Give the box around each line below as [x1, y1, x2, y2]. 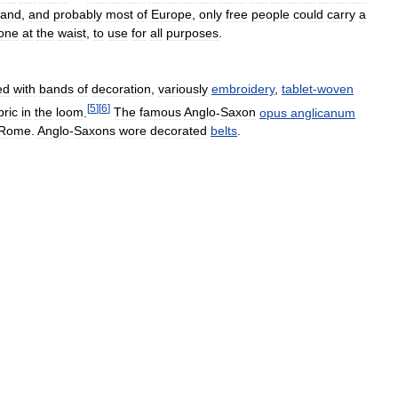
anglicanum [291, 105, 355, 120]
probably [53, 6, 102, 21]
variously [158, 81, 208, 96]
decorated [150, 123, 207, 139]
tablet [282, 81, 313, 96]
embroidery [211, 81, 275, 96]
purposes [166, 25, 219, 40]
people [251, 6, 290, 21]
